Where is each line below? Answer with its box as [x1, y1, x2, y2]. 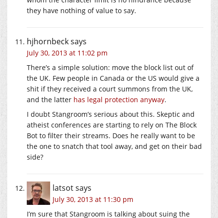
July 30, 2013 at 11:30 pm [53, 194, 133, 204]
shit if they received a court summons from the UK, [27, 84, 193, 93]
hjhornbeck [27, 36, 69, 47]
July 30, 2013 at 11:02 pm [27, 48, 108, 57]
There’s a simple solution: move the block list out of [27, 62, 194, 72]
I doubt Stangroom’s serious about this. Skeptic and [27, 109, 195, 119]
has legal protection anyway [73, 94, 164, 104]
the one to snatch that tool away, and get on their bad [27, 141, 202, 151]
